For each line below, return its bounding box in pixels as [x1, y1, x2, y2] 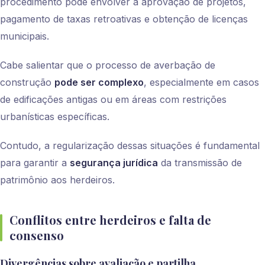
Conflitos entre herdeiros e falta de [9, 212, 211, 228]
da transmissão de [158, 157, 242, 169]
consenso [9, 227, 64, 244]
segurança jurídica [70, 157, 158, 169]
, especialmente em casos [144, 76, 259, 89]
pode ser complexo [54, 76, 144, 89]
